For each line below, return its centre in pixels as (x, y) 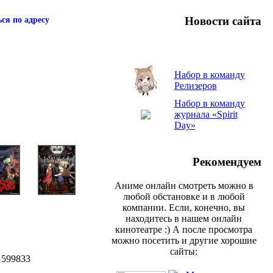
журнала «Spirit (206, 115)
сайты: (184, 251)
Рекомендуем (227, 162)
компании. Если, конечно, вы (184, 207)
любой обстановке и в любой (184, 196)
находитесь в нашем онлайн (184, 218)
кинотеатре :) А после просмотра (184, 229)
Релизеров (195, 86)
